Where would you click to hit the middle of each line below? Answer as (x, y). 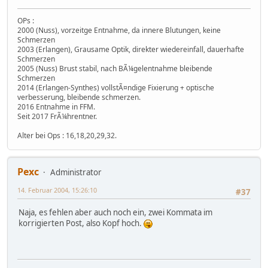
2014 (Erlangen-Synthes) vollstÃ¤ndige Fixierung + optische (116, 88)
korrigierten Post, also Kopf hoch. (81, 223)
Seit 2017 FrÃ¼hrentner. (57, 117)
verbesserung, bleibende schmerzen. (79, 98)
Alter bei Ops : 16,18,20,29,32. (67, 136)
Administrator (76, 173)
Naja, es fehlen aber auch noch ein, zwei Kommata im (115, 213)
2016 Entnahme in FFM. (56, 107)
